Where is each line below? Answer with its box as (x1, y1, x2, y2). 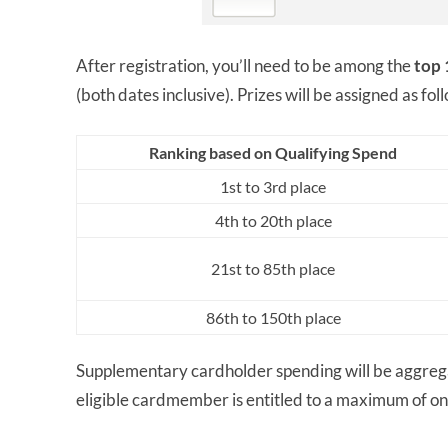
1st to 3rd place (220, 177, 326, 197)
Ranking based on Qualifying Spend (149, 143, 397, 163)
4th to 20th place (214, 211, 332, 231)
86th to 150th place (205, 308, 341, 328)
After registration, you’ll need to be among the (76, 55, 414, 77)
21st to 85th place (211, 259, 335, 279)
